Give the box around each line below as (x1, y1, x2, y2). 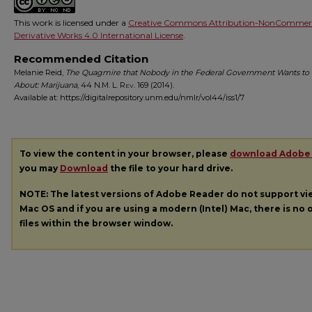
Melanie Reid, (14, 68, 65, 77)
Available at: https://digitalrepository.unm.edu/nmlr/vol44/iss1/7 (14, 93, 244, 102)
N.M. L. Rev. (94, 80, 135, 90)
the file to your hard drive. (108, 163, 233, 173)
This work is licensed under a (14, 17, 128, 28)
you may (19, 163, 60, 173)
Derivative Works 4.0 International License (14, 30, 183, 40)
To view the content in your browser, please (19, 148, 230, 159)
